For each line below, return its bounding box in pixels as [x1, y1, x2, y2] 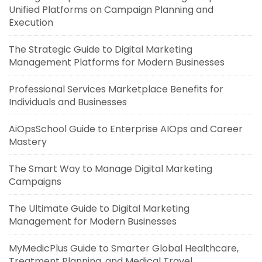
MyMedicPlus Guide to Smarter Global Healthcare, [9, 242, 239, 255]
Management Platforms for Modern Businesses [9, 56, 225, 69]
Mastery [9, 135, 47, 149]
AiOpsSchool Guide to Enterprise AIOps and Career [9, 122, 243, 136]
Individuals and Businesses [9, 95, 127, 109]
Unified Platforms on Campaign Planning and [9, 3, 213, 16]
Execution [9, 16, 53, 29]
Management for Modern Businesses [9, 215, 177, 228]
